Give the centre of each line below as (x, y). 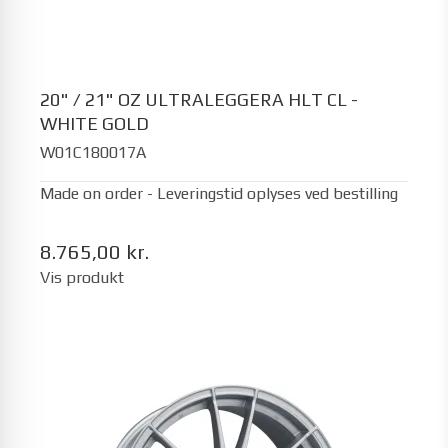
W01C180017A (93, 152)
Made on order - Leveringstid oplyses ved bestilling (219, 193)
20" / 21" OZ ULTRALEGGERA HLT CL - (199, 99)
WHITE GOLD (94, 123)
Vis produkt (82, 277)
